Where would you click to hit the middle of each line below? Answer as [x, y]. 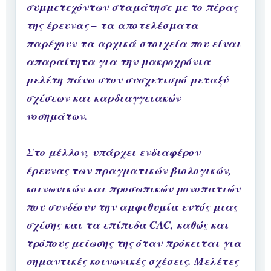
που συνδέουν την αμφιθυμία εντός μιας [132, 207]
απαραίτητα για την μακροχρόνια [118, 62]
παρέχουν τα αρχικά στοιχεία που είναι [133, 44]
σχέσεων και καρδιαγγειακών [103, 98]
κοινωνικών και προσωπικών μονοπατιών [133, 189]
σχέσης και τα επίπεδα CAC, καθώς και [127, 225]
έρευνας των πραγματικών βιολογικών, [129, 171]
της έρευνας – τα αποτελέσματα [112, 25]
